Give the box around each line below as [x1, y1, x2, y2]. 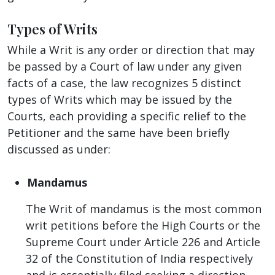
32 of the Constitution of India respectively [26, 250, 253, 266]
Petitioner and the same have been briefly [7, 125, 230, 140]
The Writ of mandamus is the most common [26, 201, 261, 216]
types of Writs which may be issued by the [7, 91, 232, 107]
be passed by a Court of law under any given [7, 58, 242, 74]
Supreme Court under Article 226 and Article [26, 234, 260, 249]
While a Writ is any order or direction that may [7, 42, 255, 57]
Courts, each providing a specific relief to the [7, 108, 246, 123]
